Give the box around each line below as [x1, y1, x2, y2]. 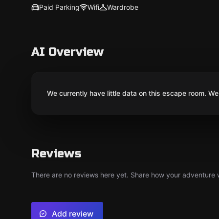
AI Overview [31, 45, 104, 59]
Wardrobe [107, 3, 138, 11]
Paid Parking [39, 3, 80, 11]
